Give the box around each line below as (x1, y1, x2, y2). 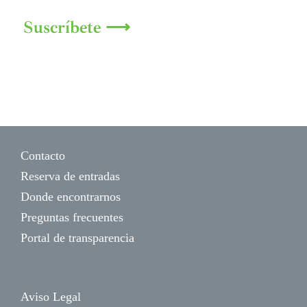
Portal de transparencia (21, 231, 134, 245)
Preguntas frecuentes (21, 210, 123, 225)
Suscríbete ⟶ (23, 16, 131, 39)
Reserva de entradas (21, 169, 120, 184)
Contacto (21, 149, 65, 163)
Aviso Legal (21, 290, 81, 304)
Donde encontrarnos (21, 190, 121, 204)
